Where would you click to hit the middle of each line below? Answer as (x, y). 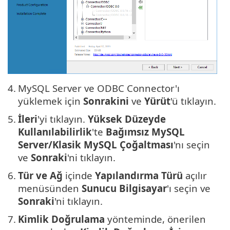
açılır (195, 176)
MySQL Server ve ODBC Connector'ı (99, 88)
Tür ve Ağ (40, 176)
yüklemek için (51, 101)
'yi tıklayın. (63, 119)
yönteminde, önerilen (155, 219)
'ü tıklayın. (193, 101)
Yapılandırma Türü (139, 176)
